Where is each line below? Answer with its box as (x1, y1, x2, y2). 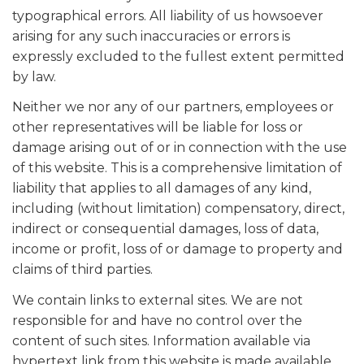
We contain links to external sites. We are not (12, 292, 303, 308)
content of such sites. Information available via (12, 332, 310, 349)
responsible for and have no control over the (12, 312, 302, 328)
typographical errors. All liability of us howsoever (12, 7, 323, 24)
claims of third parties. (12, 262, 153, 277)
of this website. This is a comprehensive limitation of (12, 160, 342, 175)
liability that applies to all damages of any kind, (12, 180, 311, 196)
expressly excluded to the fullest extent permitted (12, 48, 344, 64)
